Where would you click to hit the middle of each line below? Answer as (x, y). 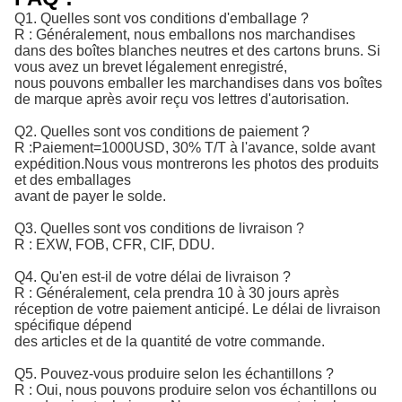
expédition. (49, 164)
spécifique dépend (73, 325)
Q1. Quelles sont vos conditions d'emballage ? (162, 18)
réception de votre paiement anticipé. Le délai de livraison (197, 309)
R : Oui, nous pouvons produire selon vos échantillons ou (196, 390)
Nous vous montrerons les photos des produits (232, 164)
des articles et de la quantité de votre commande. (170, 341)
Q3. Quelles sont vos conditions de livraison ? (159, 228)
